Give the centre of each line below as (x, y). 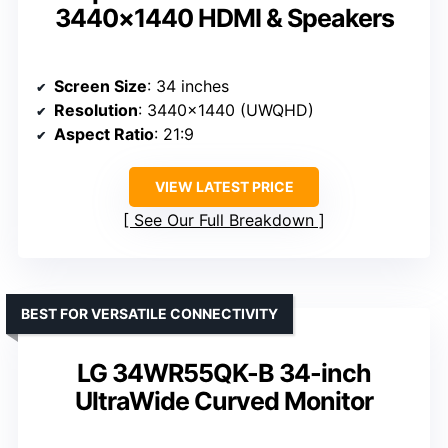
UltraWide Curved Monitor (224, 400)
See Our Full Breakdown (224, 219)
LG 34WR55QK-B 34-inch (224, 372)
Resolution (96, 109)
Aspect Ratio (104, 133)
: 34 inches (188, 85)
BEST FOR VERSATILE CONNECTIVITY (149, 313)
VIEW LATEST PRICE (224, 186)
